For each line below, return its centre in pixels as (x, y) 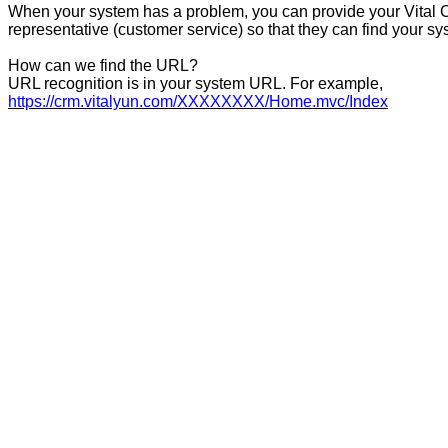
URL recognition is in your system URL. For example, (195, 83)
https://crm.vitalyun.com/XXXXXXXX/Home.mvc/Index (198, 101)
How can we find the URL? (103, 65)
